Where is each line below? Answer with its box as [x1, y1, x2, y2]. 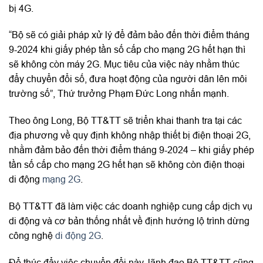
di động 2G [55, 230, 101, 241]
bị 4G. [9, 2, 33, 14]
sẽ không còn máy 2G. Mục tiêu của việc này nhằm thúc [9, 59, 240, 70]
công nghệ [9, 230, 55, 241]
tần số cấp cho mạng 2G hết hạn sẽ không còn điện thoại [9, 159, 245, 170]
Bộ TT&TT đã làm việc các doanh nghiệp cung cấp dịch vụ [9, 201, 252, 212]
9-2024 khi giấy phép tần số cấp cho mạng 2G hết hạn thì [9, 44, 245, 55]
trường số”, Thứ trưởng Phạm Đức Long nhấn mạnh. [9, 88, 229, 99]
